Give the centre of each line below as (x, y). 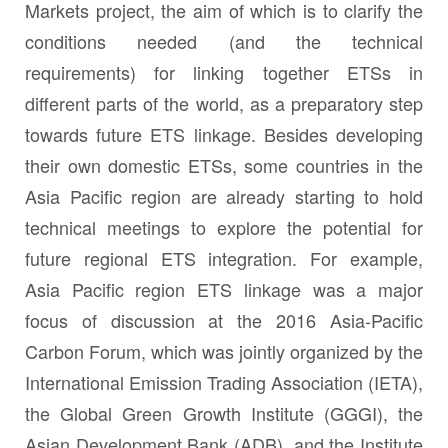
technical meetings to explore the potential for (224, 226)
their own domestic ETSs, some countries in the (224, 164)
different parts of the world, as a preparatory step (224, 102)
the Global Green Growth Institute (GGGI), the (224, 412)
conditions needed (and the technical (224, 40)
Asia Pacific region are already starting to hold (224, 195)
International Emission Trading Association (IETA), (224, 381)
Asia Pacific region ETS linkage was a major (224, 288)
